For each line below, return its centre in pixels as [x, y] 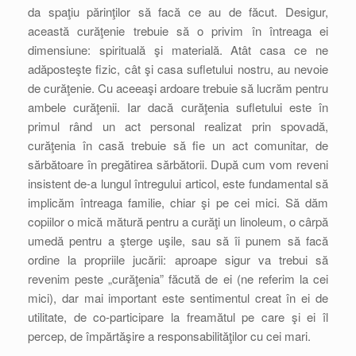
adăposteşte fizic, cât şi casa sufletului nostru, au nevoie [178, 69]
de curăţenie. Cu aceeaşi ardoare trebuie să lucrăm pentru [178, 88]
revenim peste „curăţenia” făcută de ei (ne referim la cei [178, 279]
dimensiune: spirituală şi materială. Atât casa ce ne [178, 50]
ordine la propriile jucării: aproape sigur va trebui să [178, 259]
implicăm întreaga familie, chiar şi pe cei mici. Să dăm [178, 202]
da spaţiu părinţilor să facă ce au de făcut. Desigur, [178, 12]
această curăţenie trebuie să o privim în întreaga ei [178, 31]
